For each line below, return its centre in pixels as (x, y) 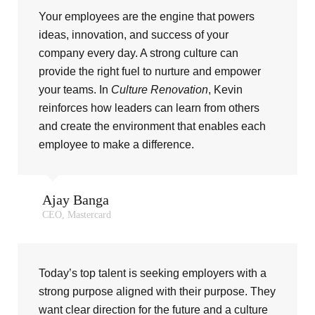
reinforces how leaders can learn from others (149, 108)
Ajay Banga (76, 199)
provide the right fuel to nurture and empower (150, 71)
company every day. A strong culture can (139, 53)
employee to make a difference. (116, 144)
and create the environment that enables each (152, 126)
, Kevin (225, 89)
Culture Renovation (160, 89)
